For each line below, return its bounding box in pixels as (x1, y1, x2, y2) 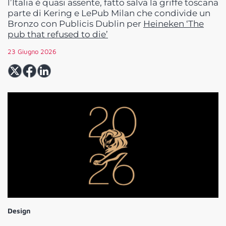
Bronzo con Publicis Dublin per (8, 19, 143, 29)
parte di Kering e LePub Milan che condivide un (8, 8, 210, 19)
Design (8, 206, 31, 215)
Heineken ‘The (143, 19, 204, 29)
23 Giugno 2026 (8, 47, 56, 56)
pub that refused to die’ (8, 29, 108, 40)
